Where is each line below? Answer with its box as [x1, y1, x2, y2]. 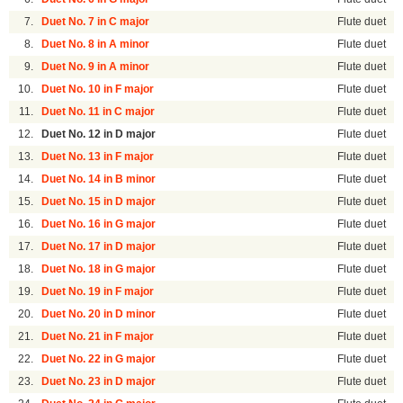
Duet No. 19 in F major [41, 286, 155, 298]
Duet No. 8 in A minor [41, 39, 150, 50]
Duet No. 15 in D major [41, 196, 157, 208]
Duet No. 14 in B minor [41, 174, 157, 185]
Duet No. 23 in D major [41, 376, 157, 388]
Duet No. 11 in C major [41, 106, 156, 118]
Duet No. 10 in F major [41, 84, 155, 95]
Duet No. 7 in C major [41, 16, 150, 28]
